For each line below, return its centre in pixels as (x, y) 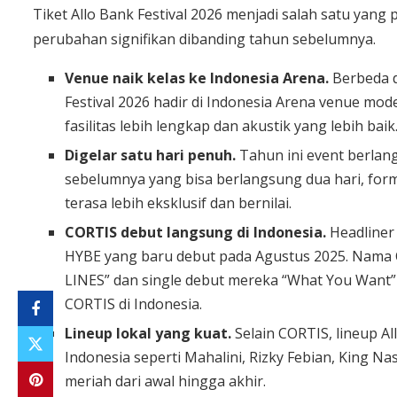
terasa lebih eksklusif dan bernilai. (178, 202)
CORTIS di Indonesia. (133, 304)
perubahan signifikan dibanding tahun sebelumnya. (204, 39)
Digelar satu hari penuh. (152, 155)
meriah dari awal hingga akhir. (165, 381)
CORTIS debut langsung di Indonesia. (197, 232)
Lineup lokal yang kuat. (150, 333)
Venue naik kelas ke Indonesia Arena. (198, 78)
